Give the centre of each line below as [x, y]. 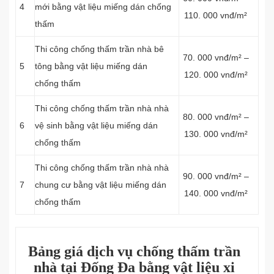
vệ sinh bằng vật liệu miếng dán [96, 125]
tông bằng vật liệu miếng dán [91, 66]
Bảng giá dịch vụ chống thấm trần [134, 251]
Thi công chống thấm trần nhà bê [99, 49]
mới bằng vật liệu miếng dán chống [103, 7]
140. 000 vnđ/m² [216, 193]
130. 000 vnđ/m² [216, 134]
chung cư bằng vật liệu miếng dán [101, 185]
